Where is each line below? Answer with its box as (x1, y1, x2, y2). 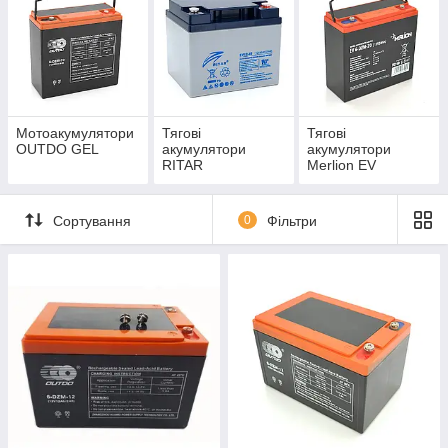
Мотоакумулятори (16, 125, 134, 142)
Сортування (53, 212, 131, 229)
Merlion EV (307, 157, 377, 174)
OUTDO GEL (16, 141, 99, 158)
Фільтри (266, 212, 317, 229)
